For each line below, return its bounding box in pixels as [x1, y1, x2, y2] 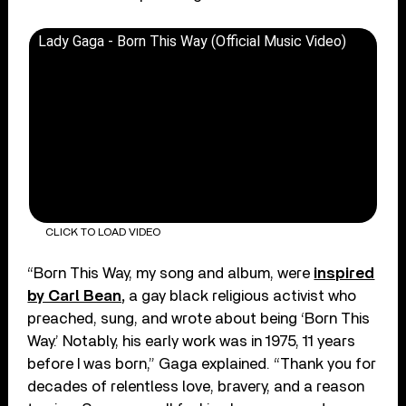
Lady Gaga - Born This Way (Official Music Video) [38, 32, 347, 50]
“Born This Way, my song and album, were [27, 265, 314, 281]
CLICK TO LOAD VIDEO [44, 227, 160, 238]
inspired [314, 265, 375, 281]
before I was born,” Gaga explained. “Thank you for [27, 355, 377, 372]
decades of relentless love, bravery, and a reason [27, 378, 365, 394]
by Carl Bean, [27, 287, 126, 304]
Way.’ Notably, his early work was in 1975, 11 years [27, 333, 356, 349]
